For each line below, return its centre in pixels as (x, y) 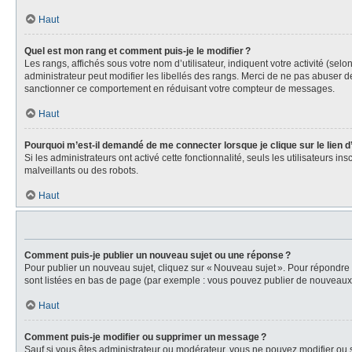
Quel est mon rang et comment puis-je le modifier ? (137, 51)
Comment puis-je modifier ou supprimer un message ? (145, 337)
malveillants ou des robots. (81, 170)
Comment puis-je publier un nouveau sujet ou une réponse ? (158, 255)
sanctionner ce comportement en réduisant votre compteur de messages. (180, 88)
